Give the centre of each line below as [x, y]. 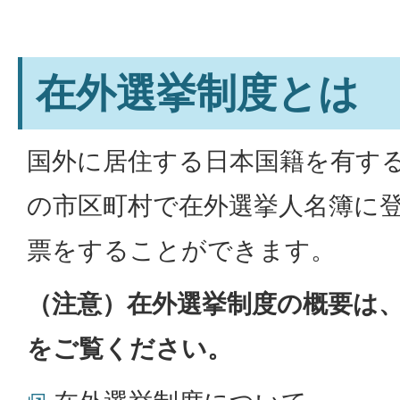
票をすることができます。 [181, 250]
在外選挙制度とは [197, 92]
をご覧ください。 [129, 348]
